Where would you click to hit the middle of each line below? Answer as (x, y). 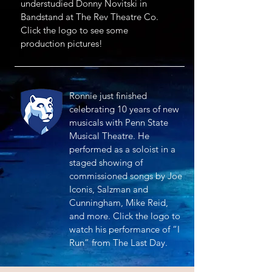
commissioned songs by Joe (126, 176)
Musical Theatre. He (109, 136)
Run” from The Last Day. (118, 243)
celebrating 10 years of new (124, 109)
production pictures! (62, 43)
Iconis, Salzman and (109, 189)
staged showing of (106, 162)
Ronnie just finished (108, 96)
